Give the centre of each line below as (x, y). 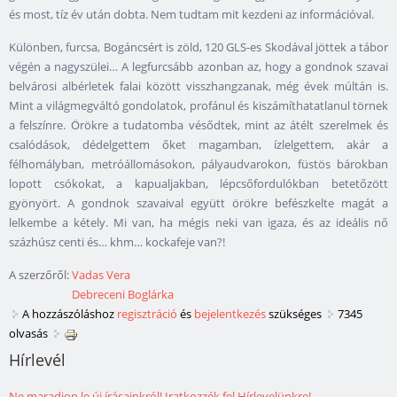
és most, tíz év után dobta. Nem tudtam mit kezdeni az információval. (191, 15)
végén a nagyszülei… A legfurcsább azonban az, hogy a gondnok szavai (198, 67)
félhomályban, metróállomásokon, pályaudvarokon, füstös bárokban (198, 164)
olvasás (28, 334)
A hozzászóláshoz (70, 314)
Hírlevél (37, 360)
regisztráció (147, 314)
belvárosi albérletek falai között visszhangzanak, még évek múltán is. (198, 86)
